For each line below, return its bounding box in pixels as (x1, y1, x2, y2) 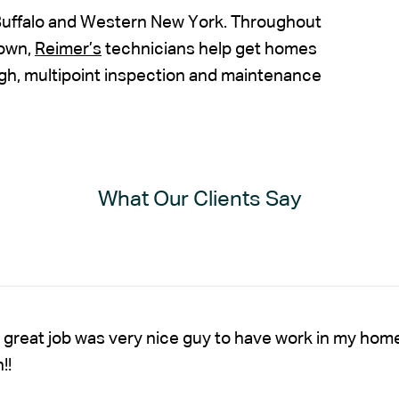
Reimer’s (35, 40, 102, 58)
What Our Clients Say (97, 188, 302, 210)
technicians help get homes (102, 40, 317, 58)
